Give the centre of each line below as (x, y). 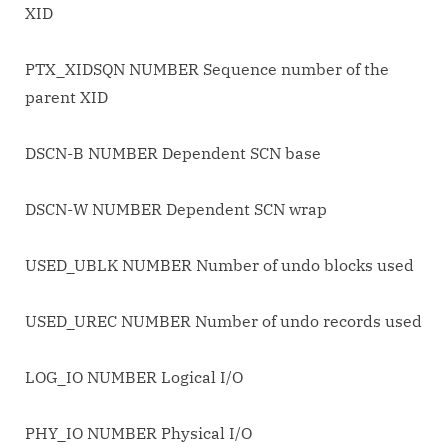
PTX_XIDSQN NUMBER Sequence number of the (207, 69)
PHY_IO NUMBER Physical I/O (138, 433)
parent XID (66, 97)
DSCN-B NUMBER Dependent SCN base (173, 153)
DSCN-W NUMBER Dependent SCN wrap (176, 209)
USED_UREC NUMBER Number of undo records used (223, 321)
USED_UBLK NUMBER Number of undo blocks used (219, 265)
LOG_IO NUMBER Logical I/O (134, 377)
